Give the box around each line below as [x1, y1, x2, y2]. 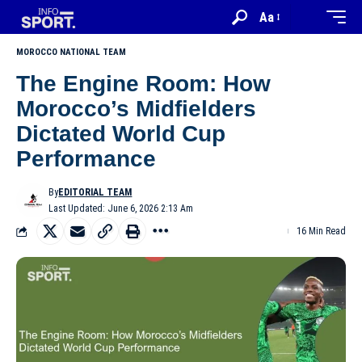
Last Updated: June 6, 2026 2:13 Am [48, 203, 194, 214]
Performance [16, 146, 156, 171]
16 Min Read [297, 225, 346, 237]
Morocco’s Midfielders [16, 96, 256, 121]
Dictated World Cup [16, 121, 225, 146]
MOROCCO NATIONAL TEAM [16, 47, 126, 57]
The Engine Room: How [16, 71, 271, 96]
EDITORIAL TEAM [58, 187, 133, 198]
